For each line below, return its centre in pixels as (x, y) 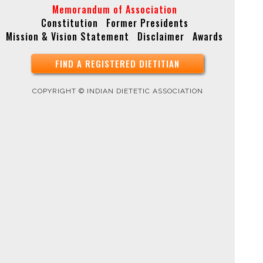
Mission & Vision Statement (68, 37)
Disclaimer (161, 37)
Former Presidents (147, 23)
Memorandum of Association (114, 10)
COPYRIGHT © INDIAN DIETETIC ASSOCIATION (117, 91)
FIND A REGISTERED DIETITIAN (117, 64)
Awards (208, 37)
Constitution (69, 23)
